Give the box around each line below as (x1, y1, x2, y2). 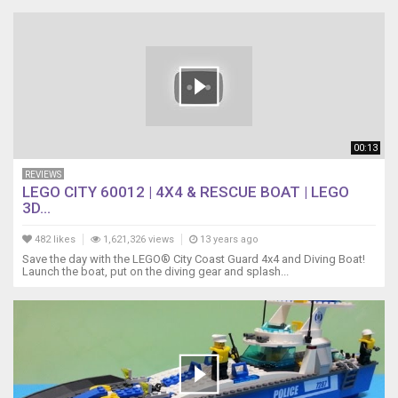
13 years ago (197, 234, 259, 246)
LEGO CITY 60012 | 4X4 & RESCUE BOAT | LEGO (22, 183, 349, 202)
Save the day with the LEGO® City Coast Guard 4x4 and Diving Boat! (22, 252, 365, 267)
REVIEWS (25, 170, 61, 180)
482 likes (32, 234, 76, 246)
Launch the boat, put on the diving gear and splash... (22, 265, 289, 279)
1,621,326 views (100, 234, 174, 246)
